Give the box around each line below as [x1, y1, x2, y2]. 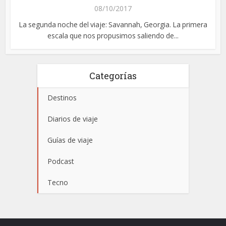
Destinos [47, 92, 77, 102]
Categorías [89, 69, 137, 82]
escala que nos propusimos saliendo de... [47, 30, 179, 40]
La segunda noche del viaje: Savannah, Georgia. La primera [19, 19, 207, 29]
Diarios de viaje [47, 114, 98, 124]
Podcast [47, 156, 74, 166]
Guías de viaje [47, 135, 93, 145]
